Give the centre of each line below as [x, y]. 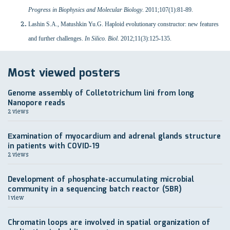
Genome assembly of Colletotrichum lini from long [101, 93]
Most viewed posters [64, 73]
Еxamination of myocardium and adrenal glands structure [114, 137]
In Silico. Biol [101, 39]
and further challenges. [56, 39]
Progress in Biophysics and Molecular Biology [85, 10]
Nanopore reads [36, 103]
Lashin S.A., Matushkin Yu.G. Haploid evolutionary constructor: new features [123, 24]
